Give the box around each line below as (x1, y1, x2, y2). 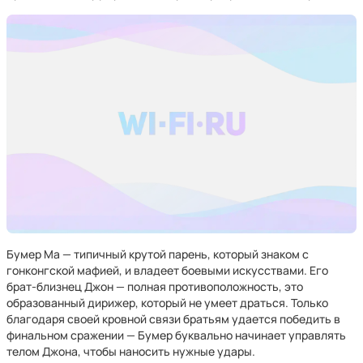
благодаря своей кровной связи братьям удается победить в (6, 311, 340, 327)
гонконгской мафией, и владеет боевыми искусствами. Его (6, 263, 328, 278)
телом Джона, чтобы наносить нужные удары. (6, 344, 255, 359)
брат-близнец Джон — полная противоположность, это (6, 279, 303, 294)
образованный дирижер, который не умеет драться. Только (6, 295, 328, 310)
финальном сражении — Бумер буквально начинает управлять (6, 327, 346, 343)
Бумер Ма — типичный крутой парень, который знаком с (6, 246, 309, 262)
